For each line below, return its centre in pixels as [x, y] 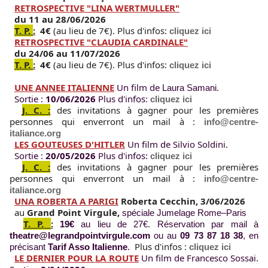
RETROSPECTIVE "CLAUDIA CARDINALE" [101, 42]
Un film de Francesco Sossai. [199, 258]
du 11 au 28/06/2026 [61, 19]
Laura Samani [189, 88]
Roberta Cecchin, [158, 201]
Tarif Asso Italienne [88, 247]
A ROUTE [119, 258]
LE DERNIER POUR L [57, 258]
